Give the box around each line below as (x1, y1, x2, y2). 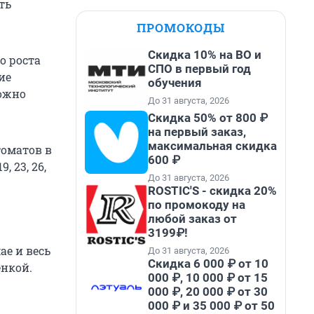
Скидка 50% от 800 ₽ (148, 111, 268, 125)
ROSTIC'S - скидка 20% (148, 184, 277, 198)
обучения (148, 76, 202, 90)
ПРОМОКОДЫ (137, 20, 225, 36)
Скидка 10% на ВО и (148, 48, 261, 62)
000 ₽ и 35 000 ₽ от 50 (148, 299, 275, 313)
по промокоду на (148, 198, 245, 212)
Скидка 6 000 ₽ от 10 (148, 257, 268, 271)
